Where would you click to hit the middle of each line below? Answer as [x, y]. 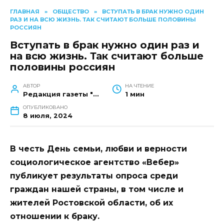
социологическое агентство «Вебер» [94, 162]
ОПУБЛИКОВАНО [45, 107]
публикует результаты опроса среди [94, 176]
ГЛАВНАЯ [25, 12]
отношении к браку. [55, 216]
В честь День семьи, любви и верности [98, 149]
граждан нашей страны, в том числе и [97, 189]
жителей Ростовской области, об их [91, 203]
